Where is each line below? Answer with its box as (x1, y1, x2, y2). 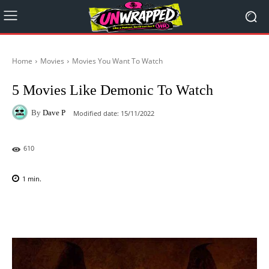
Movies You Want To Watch (72, 56, 163, 66)
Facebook (40, 205, 70, 214)
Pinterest (166, 205, 193, 214)
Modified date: (73, 108, 119, 118)
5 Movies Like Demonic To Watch (12, 82, 213, 98)
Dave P (43, 107, 65, 117)
